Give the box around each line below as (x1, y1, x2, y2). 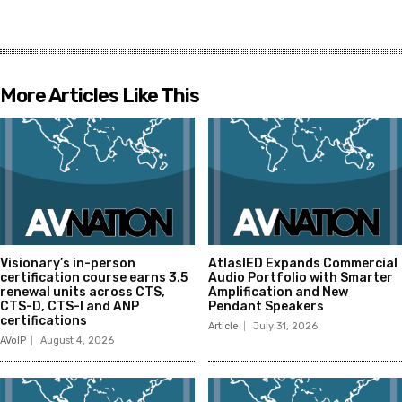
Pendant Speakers (207, 299, 324, 315)
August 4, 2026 (40, 335, 114, 347)
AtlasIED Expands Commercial (207, 256, 398, 272)
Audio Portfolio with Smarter (207, 270, 393, 286)
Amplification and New (207, 284, 348, 301)
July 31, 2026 (252, 320, 318, 333)
